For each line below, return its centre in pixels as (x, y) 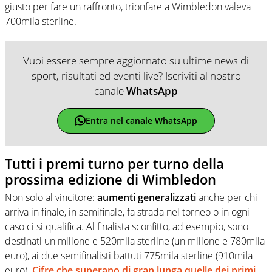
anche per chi (227, 198)
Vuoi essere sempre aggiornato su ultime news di (136, 60)
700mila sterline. (41, 21)
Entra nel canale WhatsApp (141, 121)
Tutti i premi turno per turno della (114, 163)
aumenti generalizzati (147, 198)
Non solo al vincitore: (51, 198)
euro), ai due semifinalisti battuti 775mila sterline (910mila (129, 256)
